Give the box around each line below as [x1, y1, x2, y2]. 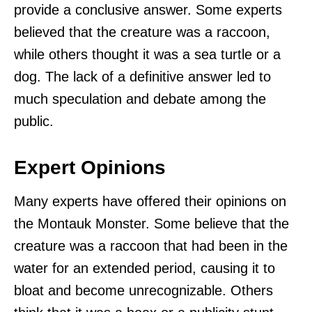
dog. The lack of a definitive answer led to [14, 68, 271, 84]
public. [14, 113, 54, 129]
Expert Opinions [14, 156, 166, 178]
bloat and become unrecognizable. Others [14, 282, 273, 298]
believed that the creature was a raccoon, [14, 24, 270, 40]
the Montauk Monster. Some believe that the [14, 215, 289, 231]
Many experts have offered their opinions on [14, 193, 286, 209]
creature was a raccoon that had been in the [14, 237, 288, 253]
